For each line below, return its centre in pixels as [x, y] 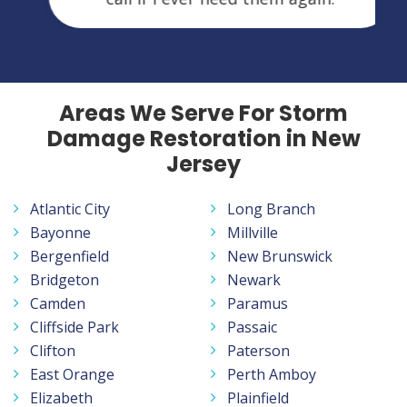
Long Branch [271, 208]
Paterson [258, 350]
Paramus [258, 303]
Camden [58, 303]
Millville [253, 232]
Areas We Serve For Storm [203, 113]
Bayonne [60, 232]
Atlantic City [70, 208]
